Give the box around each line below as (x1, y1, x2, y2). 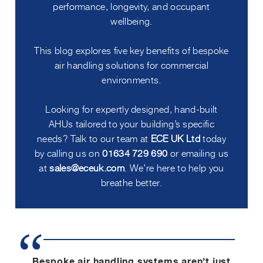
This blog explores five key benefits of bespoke (34, 43, 229, 57)
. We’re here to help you (124, 160, 224, 174)
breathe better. (101, 175, 162, 189)
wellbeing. (110, 14, 153, 28)
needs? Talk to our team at (37, 131, 151, 145)
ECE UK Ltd (150, 131, 200, 145)
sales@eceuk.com (49, 160, 125, 174)
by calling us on (34, 146, 103, 160)
